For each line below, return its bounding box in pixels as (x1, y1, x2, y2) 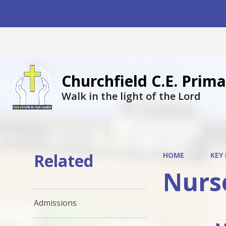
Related (34, 150, 94, 172)
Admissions (34, 197, 77, 209)
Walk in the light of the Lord (61, 89, 201, 103)
